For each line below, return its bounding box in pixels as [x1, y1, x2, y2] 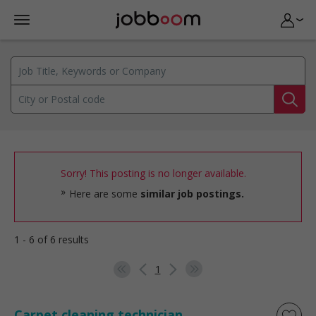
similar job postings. [140, 187, 244, 200]
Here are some [69, 187, 140, 200]
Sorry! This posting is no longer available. [61, 166, 246, 180]
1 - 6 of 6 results [14, 233, 89, 246]
